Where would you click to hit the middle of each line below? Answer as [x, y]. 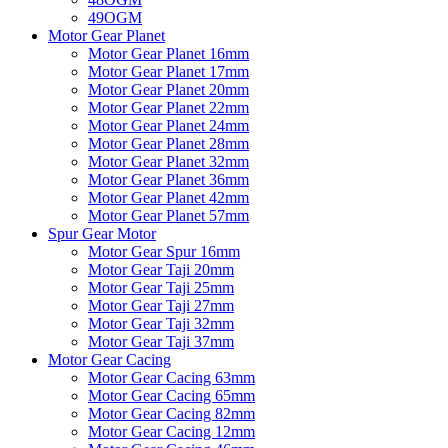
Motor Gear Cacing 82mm [171, 413]
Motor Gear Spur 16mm [164, 251]
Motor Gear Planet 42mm [168, 197]
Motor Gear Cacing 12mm [171, 431]
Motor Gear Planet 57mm [168, 215]
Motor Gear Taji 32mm [161, 323]
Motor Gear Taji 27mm [161, 305]
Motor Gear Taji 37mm [161, 341]
